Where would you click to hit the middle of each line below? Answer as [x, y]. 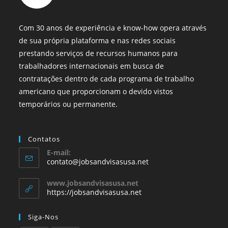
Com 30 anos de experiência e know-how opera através [113, 28]
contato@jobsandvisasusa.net [98, 162]
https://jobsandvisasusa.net [94, 192]
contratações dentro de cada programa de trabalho [107, 79]
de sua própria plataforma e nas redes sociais [97, 41]
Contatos [44, 139]
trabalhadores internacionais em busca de [92, 66]
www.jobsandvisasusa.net [93, 183]
